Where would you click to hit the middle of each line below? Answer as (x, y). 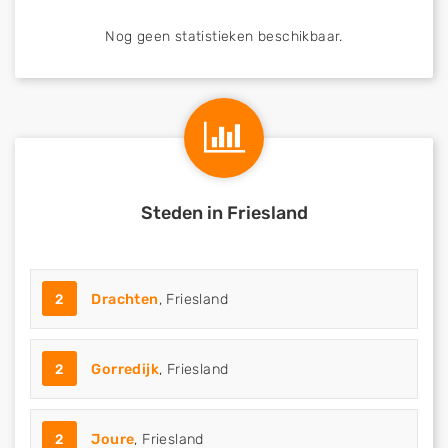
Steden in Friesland (224, 213)
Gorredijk (125, 369)
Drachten (125, 299)
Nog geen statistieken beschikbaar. (224, 36)
